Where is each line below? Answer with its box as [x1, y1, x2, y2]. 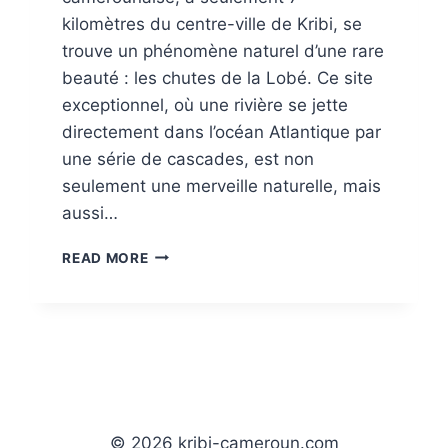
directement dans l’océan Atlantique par [62, 121, 382, 142]
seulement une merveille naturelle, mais [62, 175, 382, 196]
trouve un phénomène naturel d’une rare [62, 40, 385, 61]
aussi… [62, 202, 119, 223]
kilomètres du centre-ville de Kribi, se [62, 13, 363, 34]
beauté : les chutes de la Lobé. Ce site [62, 67, 374, 88]
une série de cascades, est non [62, 148, 315, 169]
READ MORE [62, 249, 149, 266]
